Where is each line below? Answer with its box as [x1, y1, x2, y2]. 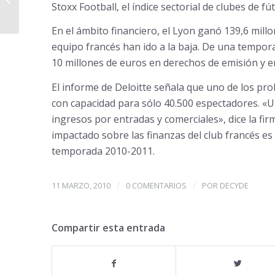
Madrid [21, 7, 48, 18]
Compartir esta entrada [51, 221, 165, 235]
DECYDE [219, 180, 249, 192]
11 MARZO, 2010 [51, 180, 110, 192]
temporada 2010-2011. [51, 144, 155, 158]
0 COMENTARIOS [125, 180, 187, 192]
